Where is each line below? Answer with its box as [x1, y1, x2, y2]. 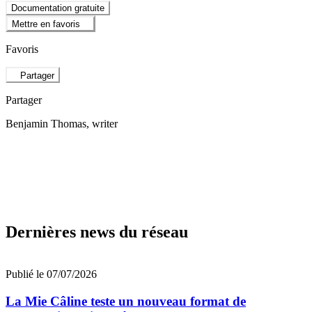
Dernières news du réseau [6, 223, 188, 242]
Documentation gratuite [11, 2, 104, 13]
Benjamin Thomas [6, 117, 86, 130]
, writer [86, 117, 118, 130]
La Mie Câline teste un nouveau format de [6, 294, 246, 309]
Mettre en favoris [12, 19, 80, 30]
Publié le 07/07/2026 [6, 268, 97, 281]
